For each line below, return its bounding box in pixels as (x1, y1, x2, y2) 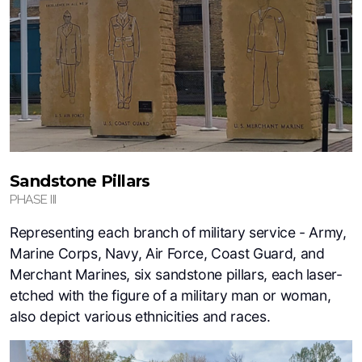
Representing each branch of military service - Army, (10, 224, 347, 241)
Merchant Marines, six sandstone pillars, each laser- (10, 266, 343, 283)
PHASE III (10, 192, 57, 207)
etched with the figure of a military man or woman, (10, 287, 331, 304)
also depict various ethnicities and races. (10, 308, 271, 325)
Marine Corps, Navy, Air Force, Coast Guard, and (10, 245, 325, 262)
